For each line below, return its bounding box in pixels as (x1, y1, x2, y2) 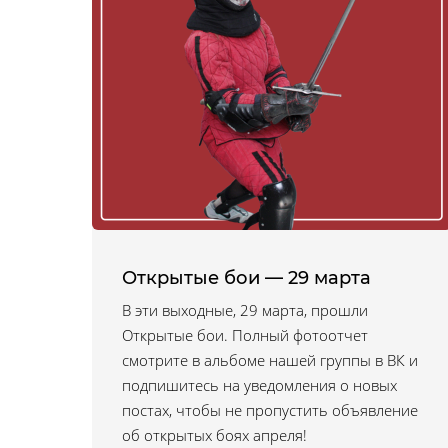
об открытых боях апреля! (122, 425, 307, 445)
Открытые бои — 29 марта (122, 267, 371, 289)
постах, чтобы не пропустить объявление (122, 400, 418, 420)
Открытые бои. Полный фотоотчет (122, 325, 368, 345)
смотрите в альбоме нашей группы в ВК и (122, 350, 418, 370)
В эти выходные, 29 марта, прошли (122, 300, 368, 320)
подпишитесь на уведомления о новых (122, 375, 397, 395)
